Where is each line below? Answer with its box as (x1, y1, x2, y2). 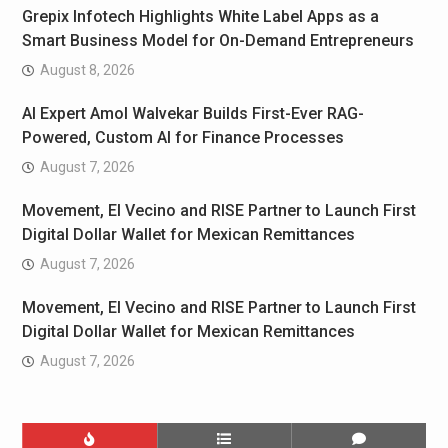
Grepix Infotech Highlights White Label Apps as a (21, 7, 379, 27)
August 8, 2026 (39, 62, 135, 79)
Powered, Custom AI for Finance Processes (21, 128, 344, 148)
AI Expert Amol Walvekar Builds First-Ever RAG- (21, 104, 364, 124)
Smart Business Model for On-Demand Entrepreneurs (21, 31, 414, 51)
